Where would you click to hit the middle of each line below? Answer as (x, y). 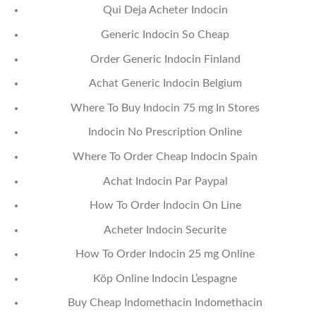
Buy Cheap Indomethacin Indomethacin (165, 303)
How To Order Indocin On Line (165, 206)
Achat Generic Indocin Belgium (165, 84)
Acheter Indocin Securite (165, 230)
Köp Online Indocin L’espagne (165, 278)
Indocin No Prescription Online (165, 132)
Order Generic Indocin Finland (165, 59)
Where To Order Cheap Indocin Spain (165, 156)
